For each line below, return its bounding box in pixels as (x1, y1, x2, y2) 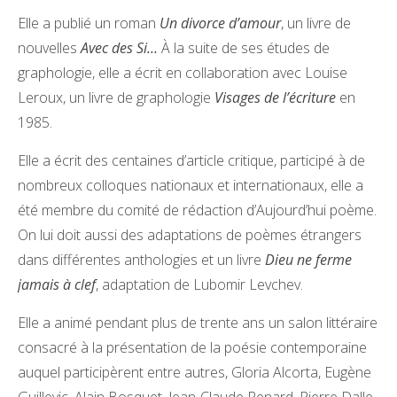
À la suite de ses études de (158, 37, 330, 58)
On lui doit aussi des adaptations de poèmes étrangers (18, 224, 362, 245)
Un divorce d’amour (160, 12, 281, 33)
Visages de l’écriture (214, 87, 336, 107)
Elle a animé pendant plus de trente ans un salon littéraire (18, 312, 378, 332)
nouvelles (18, 37, 81, 58)
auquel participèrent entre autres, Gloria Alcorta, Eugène (18, 362, 371, 382)
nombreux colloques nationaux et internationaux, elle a (18, 175, 363, 195)
